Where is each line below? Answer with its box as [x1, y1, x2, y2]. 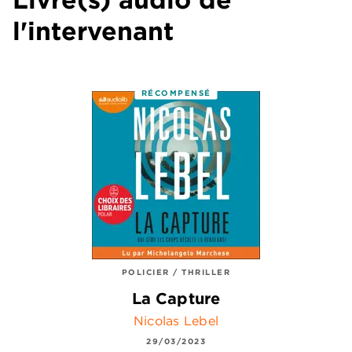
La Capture [131, 288, 221, 308]
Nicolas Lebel [133, 312, 219, 328]
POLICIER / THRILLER [121, 266, 231, 277]
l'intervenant [13, 16, 174, 46]
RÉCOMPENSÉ [141, 86, 211, 98]
